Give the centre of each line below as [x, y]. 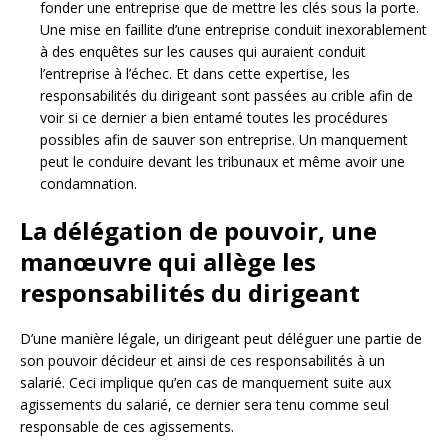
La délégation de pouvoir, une [198, 231]
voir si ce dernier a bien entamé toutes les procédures [214, 118]
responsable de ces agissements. [127, 427]
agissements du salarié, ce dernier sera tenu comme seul [204, 405]
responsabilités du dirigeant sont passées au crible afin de [226, 96]
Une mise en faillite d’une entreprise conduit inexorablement [233, 30]
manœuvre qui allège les [168, 262]
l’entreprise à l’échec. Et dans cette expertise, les [195, 74]
